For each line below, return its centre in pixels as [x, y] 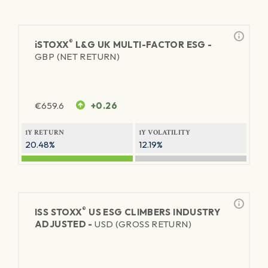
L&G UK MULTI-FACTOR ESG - [143, 45]
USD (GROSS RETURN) [143, 224]
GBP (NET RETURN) [77, 57]
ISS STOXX [59, 212]
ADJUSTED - [65, 224]
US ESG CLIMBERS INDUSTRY [153, 212]
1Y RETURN [45, 133]
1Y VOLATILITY [165, 133]
